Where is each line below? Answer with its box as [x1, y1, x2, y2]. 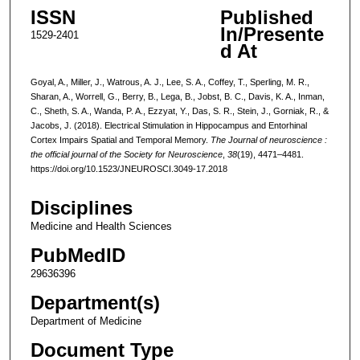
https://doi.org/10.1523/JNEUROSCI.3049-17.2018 [30, 163, 227, 174]
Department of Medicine [30, 315, 141, 328]
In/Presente [219, 22, 324, 45]
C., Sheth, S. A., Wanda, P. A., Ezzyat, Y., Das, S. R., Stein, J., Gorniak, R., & [30, 105, 329, 116]
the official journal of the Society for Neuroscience [30, 149, 223, 159]
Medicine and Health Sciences [30, 220, 172, 233]
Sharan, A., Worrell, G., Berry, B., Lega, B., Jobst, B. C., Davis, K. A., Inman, [30, 91, 325, 101]
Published [219, 6, 313, 28]
